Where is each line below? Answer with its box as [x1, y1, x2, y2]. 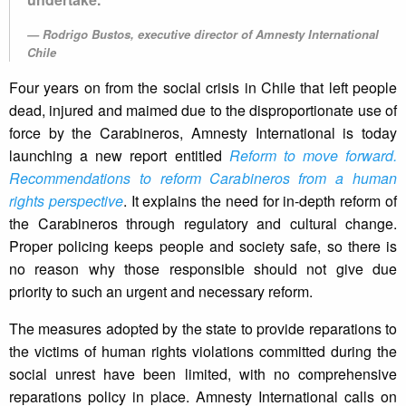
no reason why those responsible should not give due [9, 258, 397, 280]
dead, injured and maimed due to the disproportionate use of [9, 100, 397, 121]
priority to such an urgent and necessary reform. [9, 281, 313, 303]
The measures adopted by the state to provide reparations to [9, 318, 397, 340]
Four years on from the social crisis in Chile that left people [9, 77, 397, 99]
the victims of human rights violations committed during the [9, 341, 397, 362]
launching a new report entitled [9, 145, 229, 167]
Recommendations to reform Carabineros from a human [9, 168, 397, 189]
